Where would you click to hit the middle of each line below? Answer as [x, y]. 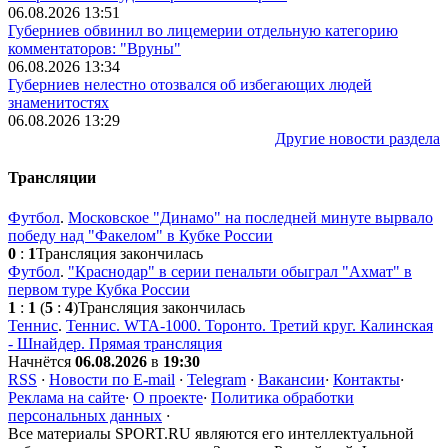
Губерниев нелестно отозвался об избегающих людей [190, 85]
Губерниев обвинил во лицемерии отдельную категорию [203, 31]
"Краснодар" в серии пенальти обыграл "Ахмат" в [240, 271]
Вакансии [291, 379]
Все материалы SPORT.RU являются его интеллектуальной [211, 433]
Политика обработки [282, 397]
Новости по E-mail [112, 379]
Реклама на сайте [66, 397]
